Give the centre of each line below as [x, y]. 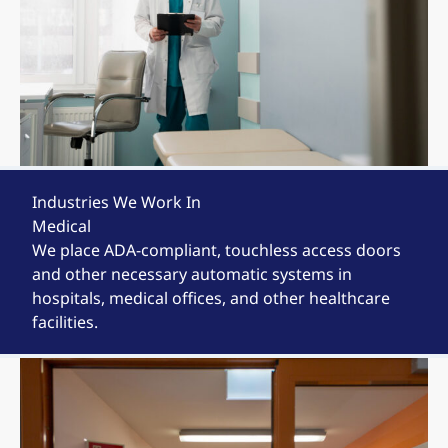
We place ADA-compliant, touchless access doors [216, 250]
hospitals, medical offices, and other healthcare [211, 298]
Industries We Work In [116, 202]
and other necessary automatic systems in [192, 274]
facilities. [65, 322]
